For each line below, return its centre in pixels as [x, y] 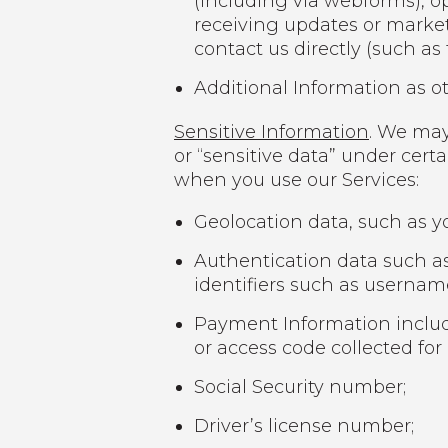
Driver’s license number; [304, 426]
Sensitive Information [271, 132]
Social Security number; [300, 387]
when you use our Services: [296, 180]
